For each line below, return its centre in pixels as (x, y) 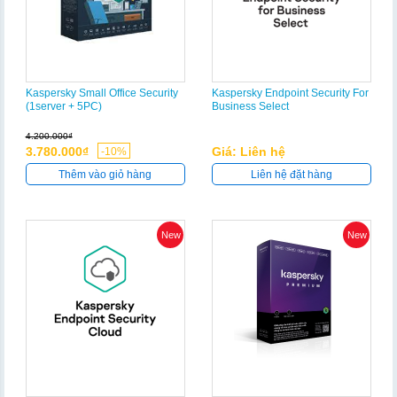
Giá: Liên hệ (249, 151)
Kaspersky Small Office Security (101, 93)
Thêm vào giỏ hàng (105, 174)
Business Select (251, 106)
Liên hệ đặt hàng (292, 174)
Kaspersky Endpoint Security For (291, 93)
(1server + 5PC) (63, 106)
